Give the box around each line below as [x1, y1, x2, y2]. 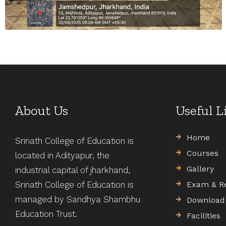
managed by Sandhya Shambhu [15, 194, 140, 205]
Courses [187, 148, 219, 158]
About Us [15, 102, 68, 119]
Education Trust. [15, 209, 77, 219]
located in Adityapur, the [15, 150, 109, 161]
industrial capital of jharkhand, [15, 165, 130, 176]
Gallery [187, 164, 214, 174]
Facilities [187, 211, 221, 221]
